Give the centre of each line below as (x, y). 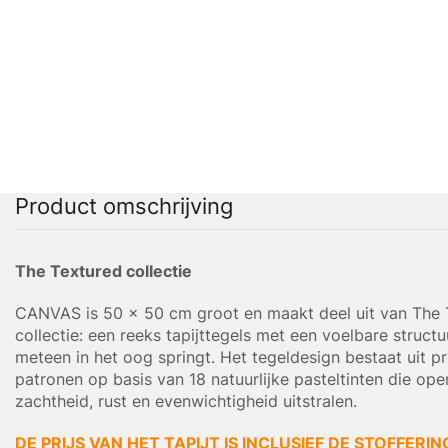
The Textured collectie (103, 271)
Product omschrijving (124, 206)
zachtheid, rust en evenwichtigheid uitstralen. (186, 401)
